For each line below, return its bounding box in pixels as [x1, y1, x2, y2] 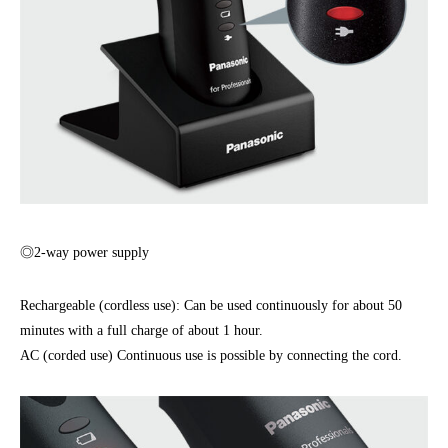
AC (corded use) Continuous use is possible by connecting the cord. [20, 348, 402, 364]
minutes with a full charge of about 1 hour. [20, 323, 263, 339]
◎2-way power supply [20, 245, 149, 261]
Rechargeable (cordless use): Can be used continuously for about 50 [20, 298, 402, 314]
